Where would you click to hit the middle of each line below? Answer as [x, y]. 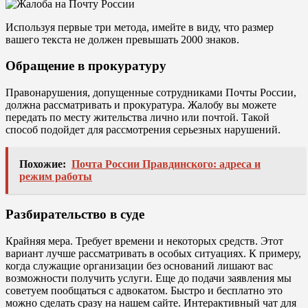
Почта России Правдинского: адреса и [166, 164]
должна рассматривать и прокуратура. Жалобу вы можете [141, 105]
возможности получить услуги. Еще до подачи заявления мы [148, 278]
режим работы [56, 177]
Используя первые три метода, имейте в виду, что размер [140, 27]
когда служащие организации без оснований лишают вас [139, 265]
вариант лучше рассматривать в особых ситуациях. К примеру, [153, 253]
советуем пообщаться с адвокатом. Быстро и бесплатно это [144, 290]
